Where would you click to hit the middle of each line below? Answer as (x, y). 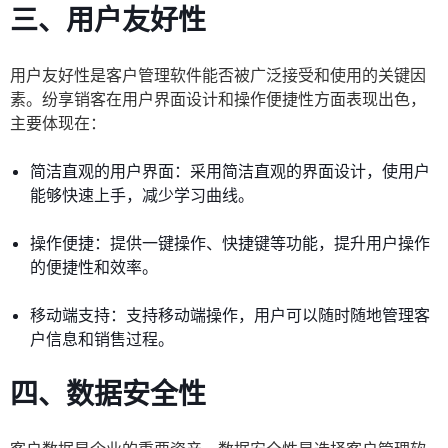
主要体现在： (58, 123)
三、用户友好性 (108, 20)
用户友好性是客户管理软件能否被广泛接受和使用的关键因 (218, 75)
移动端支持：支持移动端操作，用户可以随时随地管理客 (230, 315)
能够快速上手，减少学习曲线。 (142, 195)
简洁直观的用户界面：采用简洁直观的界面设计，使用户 (230, 171)
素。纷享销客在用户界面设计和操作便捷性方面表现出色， (218, 99)
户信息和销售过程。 (102, 339)
